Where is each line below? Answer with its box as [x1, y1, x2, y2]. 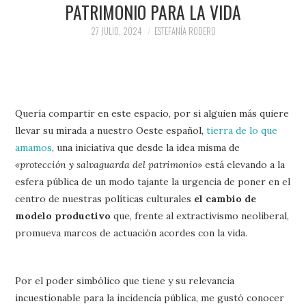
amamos [15, 141, 53, 154]
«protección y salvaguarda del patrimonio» [15, 158, 203, 171]
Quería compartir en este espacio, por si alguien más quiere [15, 107, 290, 120]
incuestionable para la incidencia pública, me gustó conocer [15, 292, 285, 304]
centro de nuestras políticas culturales [15, 193, 195, 205]
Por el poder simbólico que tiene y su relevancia [15, 275, 235, 287]
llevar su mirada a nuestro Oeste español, [15, 124, 207, 137]
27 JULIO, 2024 [90, 24, 142, 38]
